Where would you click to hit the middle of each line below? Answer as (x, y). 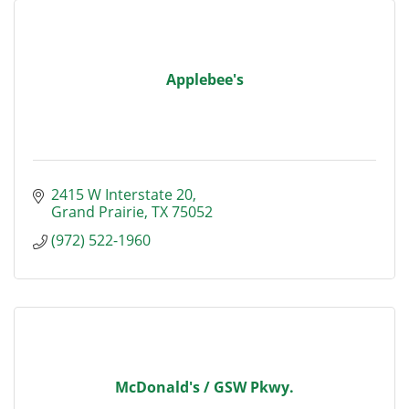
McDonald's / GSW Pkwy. (204, 387)
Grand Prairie (98, 212)
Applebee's (204, 79)
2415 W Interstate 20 (122, 194)
